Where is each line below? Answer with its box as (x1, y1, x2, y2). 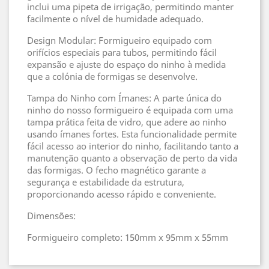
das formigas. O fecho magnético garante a (27, 164, 206, 176)
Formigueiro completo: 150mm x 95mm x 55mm (27, 231, 228, 243)
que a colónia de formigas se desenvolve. (27, 70, 198, 82)
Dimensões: (27, 210, 76, 222)
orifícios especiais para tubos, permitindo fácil (27, 46, 217, 58)
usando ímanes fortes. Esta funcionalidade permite (27, 128, 237, 140)
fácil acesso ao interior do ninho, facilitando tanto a (27, 140, 238, 152)
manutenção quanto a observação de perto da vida (27, 152, 237, 164)
